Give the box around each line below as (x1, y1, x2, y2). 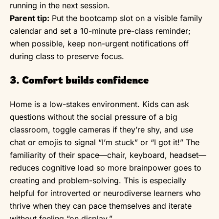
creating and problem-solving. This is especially (10, 175, 186, 185)
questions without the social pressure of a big (10, 111, 177, 122)
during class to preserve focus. (10, 51, 124, 61)
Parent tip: (10, 13, 49, 23)
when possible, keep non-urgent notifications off (10, 38, 189, 48)
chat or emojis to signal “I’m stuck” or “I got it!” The (10, 137, 199, 147)
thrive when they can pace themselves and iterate (10, 200, 192, 211)
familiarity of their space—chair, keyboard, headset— (10, 150, 206, 160)
